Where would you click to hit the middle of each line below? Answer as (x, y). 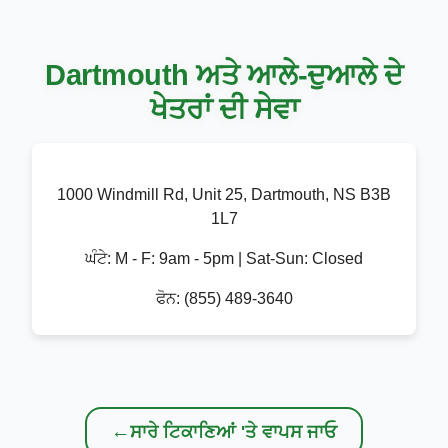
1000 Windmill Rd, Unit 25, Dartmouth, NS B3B (224, 195)
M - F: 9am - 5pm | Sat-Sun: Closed (239, 259)
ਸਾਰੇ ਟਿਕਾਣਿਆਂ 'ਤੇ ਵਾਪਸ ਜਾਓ (233, 431)
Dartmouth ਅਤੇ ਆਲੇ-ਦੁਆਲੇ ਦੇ (224, 75)
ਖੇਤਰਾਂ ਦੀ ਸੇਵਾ (224, 109)
